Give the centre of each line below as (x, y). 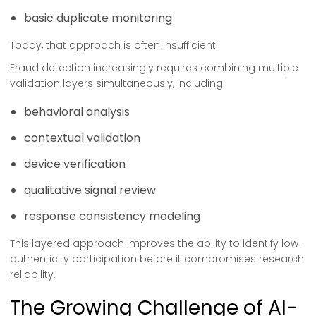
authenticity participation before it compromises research (157, 259)
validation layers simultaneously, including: (117, 83)
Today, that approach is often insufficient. (114, 45)
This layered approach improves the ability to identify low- (157, 243)
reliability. (33, 274)
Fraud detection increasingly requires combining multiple (154, 68)
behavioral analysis (77, 112)
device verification (75, 164)
